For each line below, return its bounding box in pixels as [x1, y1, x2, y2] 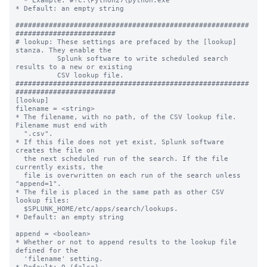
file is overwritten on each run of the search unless [15, 171, 24, 179]
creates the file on [15, 146, 95, 154]
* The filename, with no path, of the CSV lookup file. [15, 113, 237, 121]
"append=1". [15, 179, 61, 188]
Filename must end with [15, 121, 107, 129]
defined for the [15, 246, 78, 254]
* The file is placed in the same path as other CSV [15, 188, 224, 196]
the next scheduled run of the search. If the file [15, 154, 24, 163]
